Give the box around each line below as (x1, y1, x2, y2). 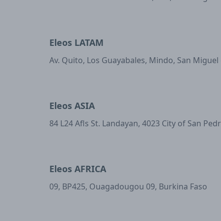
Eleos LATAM (49, 37, 104, 48)
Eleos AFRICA (49, 163, 106, 175)
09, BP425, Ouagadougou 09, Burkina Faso (49, 181, 207, 192)
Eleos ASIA (49, 100, 95, 111)
